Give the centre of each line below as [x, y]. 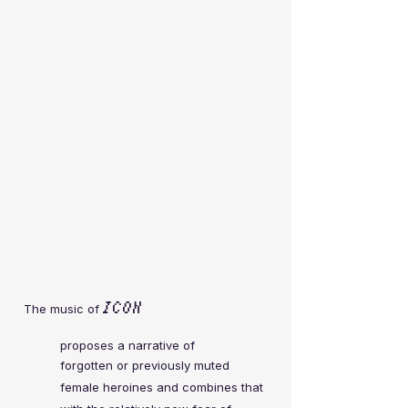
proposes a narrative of [127, 345]
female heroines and [121, 387]
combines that [223, 387]
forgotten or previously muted [145, 365]
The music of [63, 309]
